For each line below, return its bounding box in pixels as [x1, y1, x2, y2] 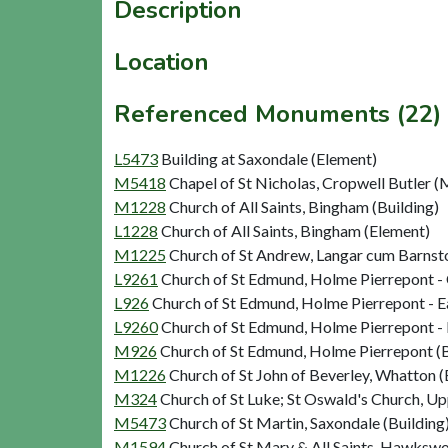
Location [114, 45, 209, 78]
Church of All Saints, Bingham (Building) [169, 196, 439, 216]
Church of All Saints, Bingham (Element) [161, 220, 430, 240]
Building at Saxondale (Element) [161, 148, 377, 168]
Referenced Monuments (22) [114, 97, 441, 130]
